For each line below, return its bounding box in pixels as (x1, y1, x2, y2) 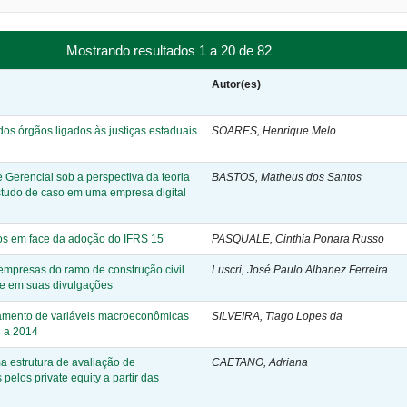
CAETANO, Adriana (212, 355, 308, 369)
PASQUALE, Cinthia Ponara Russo (212, 232, 384, 245)
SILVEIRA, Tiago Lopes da (212, 309, 342, 323)
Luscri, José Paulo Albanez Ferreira (212, 263, 388, 276)
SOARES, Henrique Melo (212, 124, 336, 137)
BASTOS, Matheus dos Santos (212, 170, 362, 184)
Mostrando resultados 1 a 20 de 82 (66, 42, 279, 58)
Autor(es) (212, 77, 261, 91)
